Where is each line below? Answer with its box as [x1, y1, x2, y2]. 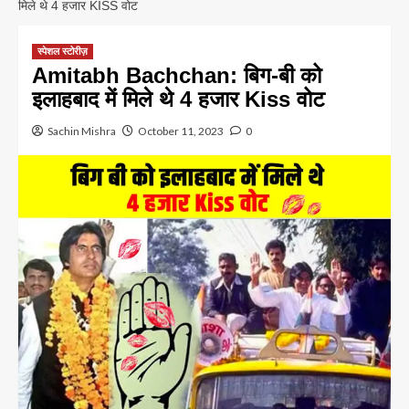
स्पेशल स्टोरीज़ [37, 45, 88, 57]
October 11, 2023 [138, 123, 224, 138]
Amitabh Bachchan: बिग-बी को [32, 62, 321, 88]
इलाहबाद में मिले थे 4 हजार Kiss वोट [32, 86, 325, 111]
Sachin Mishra [47, 123, 116, 138]
